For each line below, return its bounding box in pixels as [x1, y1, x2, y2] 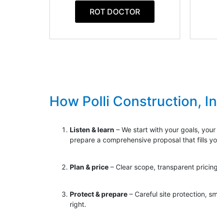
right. [70, 200, 86, 209]
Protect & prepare [70, 190, 127, 199]
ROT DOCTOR [90, 6, 140, 16]
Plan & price [70, 163, 108, 171]
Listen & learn [70, 125, 114, 134]
